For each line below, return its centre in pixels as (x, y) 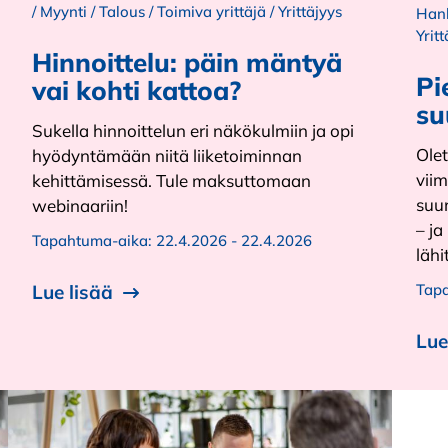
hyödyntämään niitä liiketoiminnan (167, 155)
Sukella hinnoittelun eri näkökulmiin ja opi (193, 130)
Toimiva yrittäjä (211, 11)
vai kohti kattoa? (136, 90)
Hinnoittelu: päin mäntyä (187, 62)
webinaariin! (80, 205)
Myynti (63, 11)
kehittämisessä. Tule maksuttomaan (171, 180)
